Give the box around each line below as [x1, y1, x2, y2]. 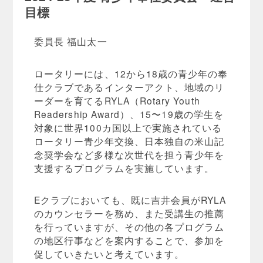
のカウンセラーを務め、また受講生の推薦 [34, 206, 225, 220]
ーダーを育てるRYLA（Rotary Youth [34, 93, 200, 107]
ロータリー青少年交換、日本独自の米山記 [34, 134, 225, 147]
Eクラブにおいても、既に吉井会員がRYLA [34, 193, 227, 206]
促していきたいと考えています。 [34, 247, 185, 260]
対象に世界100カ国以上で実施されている [34, 120, 222, 134]
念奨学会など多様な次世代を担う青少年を [34, 147, 225, 161]
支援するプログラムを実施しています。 [34, 161, 215, 174]
